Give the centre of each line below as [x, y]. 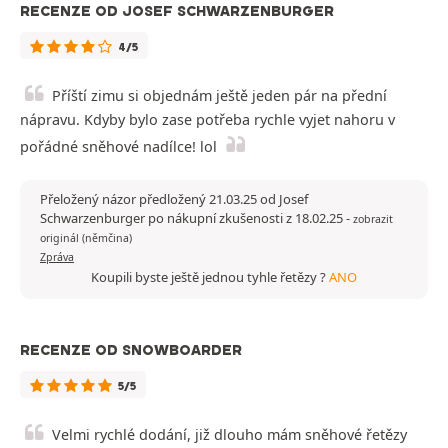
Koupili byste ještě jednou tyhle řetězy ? [210, 277]
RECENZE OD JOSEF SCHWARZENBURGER [177, 11]
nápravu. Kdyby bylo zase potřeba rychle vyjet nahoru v [207, 120]
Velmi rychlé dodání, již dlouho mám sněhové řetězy [229, 435]
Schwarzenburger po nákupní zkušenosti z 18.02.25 [193, 218]
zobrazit [373, 219]
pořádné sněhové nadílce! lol [118, 147]
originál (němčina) [86, 238]
